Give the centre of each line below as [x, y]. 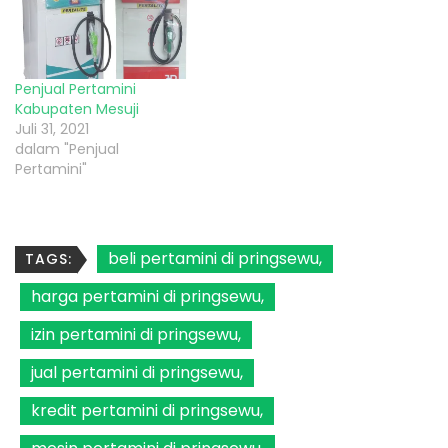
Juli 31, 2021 [52, 129]
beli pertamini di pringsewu [213, 259]
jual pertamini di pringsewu [135, 373]
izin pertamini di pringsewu [134, 335]
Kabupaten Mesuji [77, 109]
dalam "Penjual [67, 149]
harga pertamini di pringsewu [146, 297]
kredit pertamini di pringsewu [145, 411]
